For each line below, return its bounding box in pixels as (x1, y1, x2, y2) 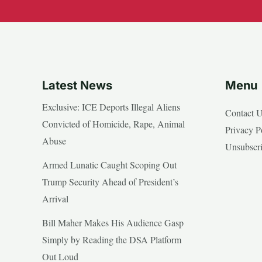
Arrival (42, 192, 68, 205)
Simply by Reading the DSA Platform (42, 233, 181, 246)
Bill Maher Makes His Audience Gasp (42, 216, 184, 229)
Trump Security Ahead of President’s (42, 175, 178, 188)
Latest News (42, 78, 112, 92)
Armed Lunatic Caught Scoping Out (42, 158, 177, 171)
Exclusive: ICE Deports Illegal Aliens (42, 100, 180, 113)
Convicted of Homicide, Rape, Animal (42, 117, 185, 130)
